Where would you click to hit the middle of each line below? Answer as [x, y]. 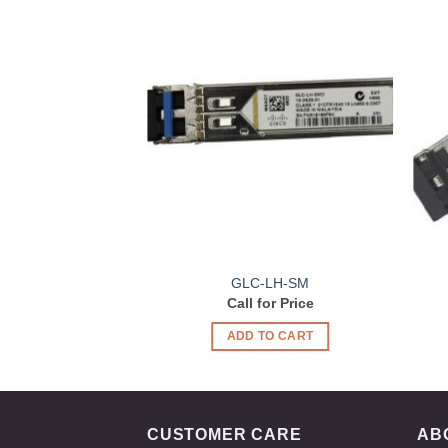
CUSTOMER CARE [224, 434]
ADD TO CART [270, 335]
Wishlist [357, 34]
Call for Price [270, 303]
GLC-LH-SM [270, 282]
